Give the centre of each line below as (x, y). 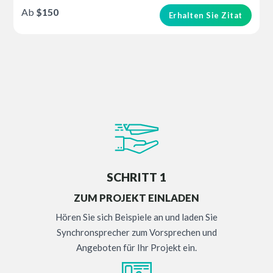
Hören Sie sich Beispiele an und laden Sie (136, 217)
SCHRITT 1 (136, 177)
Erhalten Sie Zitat (205, 15)
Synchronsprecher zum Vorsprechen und (136, 232)
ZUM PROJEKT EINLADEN (136, 198)
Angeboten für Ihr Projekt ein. (136, 247)
